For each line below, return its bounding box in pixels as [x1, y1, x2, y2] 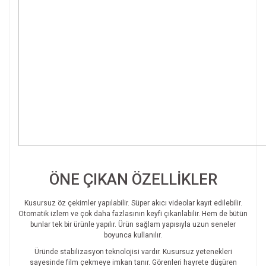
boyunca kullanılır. [104, 231, 162, 240]
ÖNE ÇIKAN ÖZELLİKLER [49, 170, 217, 189]
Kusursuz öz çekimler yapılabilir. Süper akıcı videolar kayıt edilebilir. [24, 199, 242, 208]
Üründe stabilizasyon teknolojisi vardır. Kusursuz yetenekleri [34, 248, 232, 256]
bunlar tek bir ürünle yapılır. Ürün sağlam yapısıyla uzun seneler [30, 220, 236, 229]
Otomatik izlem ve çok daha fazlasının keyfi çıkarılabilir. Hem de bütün [18, 210, 248, 218]
